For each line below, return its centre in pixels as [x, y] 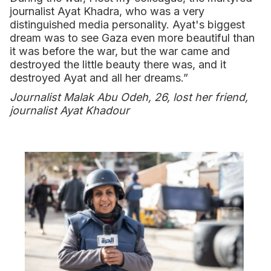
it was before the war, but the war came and [120, 51]
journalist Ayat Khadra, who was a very [107, 11]
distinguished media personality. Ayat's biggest [127, 25]
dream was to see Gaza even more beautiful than [132, 38]
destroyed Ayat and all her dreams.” [99, 78]
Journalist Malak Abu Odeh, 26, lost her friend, [129, 97]
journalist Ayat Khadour [70, 111]
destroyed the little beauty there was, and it [118, 65]
